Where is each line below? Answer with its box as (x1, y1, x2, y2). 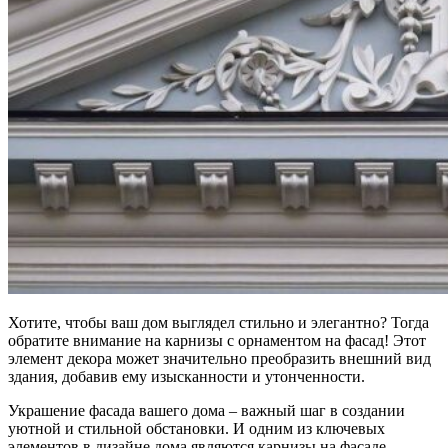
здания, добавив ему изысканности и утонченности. (8, 367, 365, 385)
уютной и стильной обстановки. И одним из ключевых (8, 419, 385, 437)
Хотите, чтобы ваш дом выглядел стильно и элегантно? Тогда (8, 313, 429, 331)
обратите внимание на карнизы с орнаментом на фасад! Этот (8, 331, 426, 349)
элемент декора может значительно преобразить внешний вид (8, 349, 431, 367)
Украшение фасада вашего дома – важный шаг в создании (8, 401, 405, 419)
